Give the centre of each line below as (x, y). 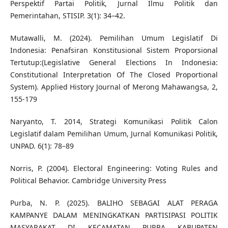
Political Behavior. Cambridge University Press (88, 181)
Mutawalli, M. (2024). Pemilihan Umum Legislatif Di (114, 38)
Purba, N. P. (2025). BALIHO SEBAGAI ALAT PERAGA (114, 203)
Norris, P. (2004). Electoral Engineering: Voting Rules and (114, 168)
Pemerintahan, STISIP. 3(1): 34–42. (67, 16)
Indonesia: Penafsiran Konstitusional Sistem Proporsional (114, 50)
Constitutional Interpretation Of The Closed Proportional (114, 75)
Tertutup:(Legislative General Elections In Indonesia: (114, 63)
